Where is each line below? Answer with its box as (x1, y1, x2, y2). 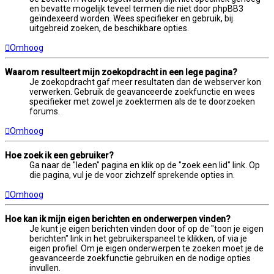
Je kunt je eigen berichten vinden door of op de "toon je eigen (29, 224, 264, 234)
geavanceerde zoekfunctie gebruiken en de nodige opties (29, 253, 251, 264)
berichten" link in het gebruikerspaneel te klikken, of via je (29, 234, 247, 244)
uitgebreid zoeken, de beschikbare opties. (29, 23, 189, 34)
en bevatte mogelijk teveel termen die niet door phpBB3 (29, 4, 243, 14)
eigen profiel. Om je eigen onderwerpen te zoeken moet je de (29, 243, 264, 254)
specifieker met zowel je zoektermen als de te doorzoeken (29, 97, 255, 107)
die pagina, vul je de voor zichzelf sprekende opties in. (29, 170, 235, 180)
